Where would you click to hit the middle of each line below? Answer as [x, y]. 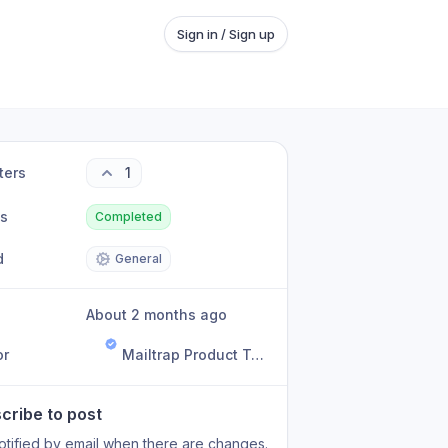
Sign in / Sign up [226, 34]
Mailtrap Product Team [258, 354]
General [139, 258]
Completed [129, 216]
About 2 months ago [161, 314]
